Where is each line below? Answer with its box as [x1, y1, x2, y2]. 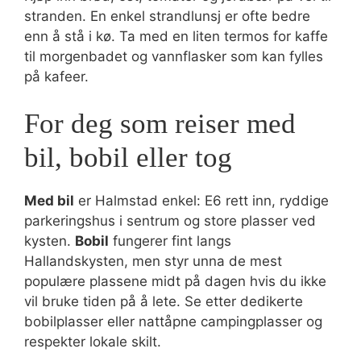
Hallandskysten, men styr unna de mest [24, 253, 282, 269]
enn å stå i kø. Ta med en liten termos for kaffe [24, 27, 328, 44]
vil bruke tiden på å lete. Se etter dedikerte [24, 293, 303, 309]
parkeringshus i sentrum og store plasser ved [24, 213, 316, 229]
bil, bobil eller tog [24, 142, 232, 173]
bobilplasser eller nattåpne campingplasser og [24, 313, 322, 330]
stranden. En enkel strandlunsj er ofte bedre [24, 7, 310, 24]
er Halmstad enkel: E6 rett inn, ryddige [74, 193, 329, 209]
